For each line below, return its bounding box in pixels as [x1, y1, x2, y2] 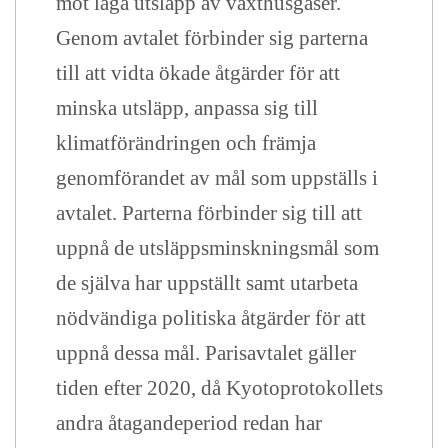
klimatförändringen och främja [56, 131, 316, 155]
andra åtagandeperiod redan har [56, 411, 322, 435]
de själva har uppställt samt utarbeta [56, 271, 358, 295]
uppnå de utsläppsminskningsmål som [56, 236, 379, 260]
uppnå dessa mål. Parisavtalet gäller [56, 341, 356, 365]
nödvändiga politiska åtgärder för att [56, 306, 366, 330]
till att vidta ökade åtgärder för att [56, 61, 340, 85]
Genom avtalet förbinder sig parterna [56, 26, 368, 50]
